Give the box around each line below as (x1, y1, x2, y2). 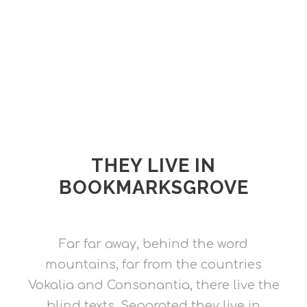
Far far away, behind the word (59, 237, 248, 251)
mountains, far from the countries (45, 258, 262, 271)
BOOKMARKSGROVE (58, 177, 249, 198)
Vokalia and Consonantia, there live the (27, 278, 280, 292)
